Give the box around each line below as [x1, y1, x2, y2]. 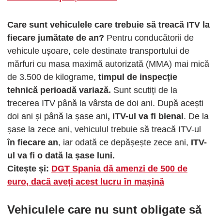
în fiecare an [7, 137, 58, 147]
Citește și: [7, 163, 51, 173]
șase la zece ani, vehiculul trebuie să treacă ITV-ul [7, 124, 201, 134]
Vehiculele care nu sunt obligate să [7, 202, 201, 216]
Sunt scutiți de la [111, 85, 177, 95]
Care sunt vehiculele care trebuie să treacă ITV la [7, 19, 210, 30]
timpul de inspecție [96, 72, 177, 82]
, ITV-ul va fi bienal [108, 111, 184, 121]
